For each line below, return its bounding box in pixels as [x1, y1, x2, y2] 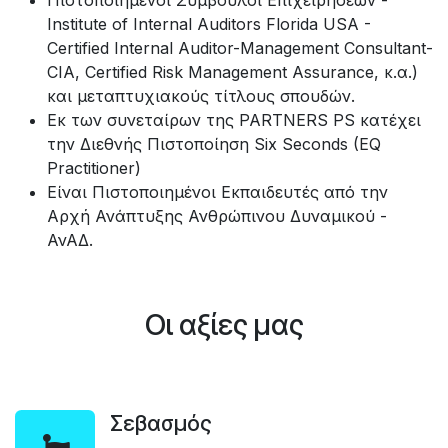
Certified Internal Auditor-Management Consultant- [47, 37, 433, 58]
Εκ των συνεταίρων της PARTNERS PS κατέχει [47, 109, 421, 130]
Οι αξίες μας [144, 306, 304, 342]
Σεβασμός [110, 409, 212, 436]
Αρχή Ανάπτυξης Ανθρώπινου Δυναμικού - [47, 205, 387, 226]
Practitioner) [47, 157, 141, 178]
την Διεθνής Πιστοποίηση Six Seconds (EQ [47, 133, 381, 154]
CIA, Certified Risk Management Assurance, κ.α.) [47, 61, 418, 82]
